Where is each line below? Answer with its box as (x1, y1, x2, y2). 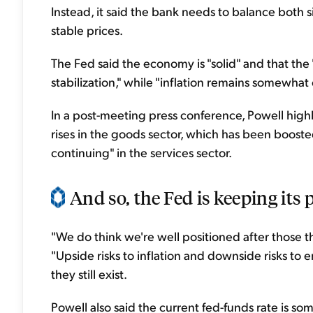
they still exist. (51, 265, 127, 282)
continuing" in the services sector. (51, 144, 232, 160)
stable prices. (51, 22, 123, 38)
